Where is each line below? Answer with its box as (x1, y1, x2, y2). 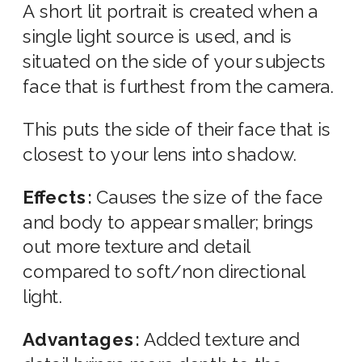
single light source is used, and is (23, 26, 293, 48)
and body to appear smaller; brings (23, 211, 314, 234)
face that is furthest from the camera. (23, 75, 335, 98)
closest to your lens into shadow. (23, 143, 297, 166)
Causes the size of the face (91, 186, 323, 208)
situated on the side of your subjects (23, 50, 326, 73)
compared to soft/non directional (23, 261, 306, 283)
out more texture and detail (23, 236, 250, 259)
